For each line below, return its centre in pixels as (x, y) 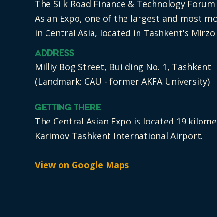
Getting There (68, 108)
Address (55, 54)
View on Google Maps (82, 165)
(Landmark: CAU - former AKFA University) (122, 81)
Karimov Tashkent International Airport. (119, 136)
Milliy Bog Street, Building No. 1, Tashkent (123, 67)
